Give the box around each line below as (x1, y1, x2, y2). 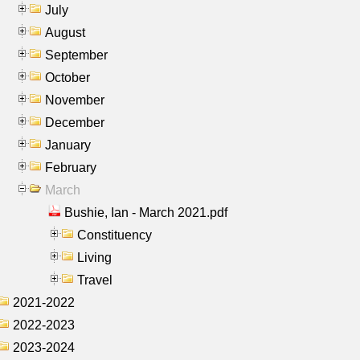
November (45, 92, 104, 107)
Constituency (77, 227, 152, 242)
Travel (77, 272, 112, 287)
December (45, 115, 104, 129)
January (45, 137, 91, 152)
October (45, 70, 90, 84)
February (45, 160, 96, 174)
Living (77, 250, 112, 264)
